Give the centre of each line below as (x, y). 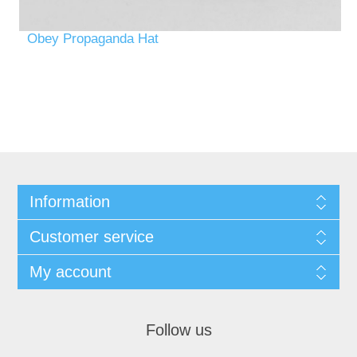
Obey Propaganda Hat (93, 38)
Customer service (91, 236)
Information (69, 201)
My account (70, 271)
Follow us (178, 330)
